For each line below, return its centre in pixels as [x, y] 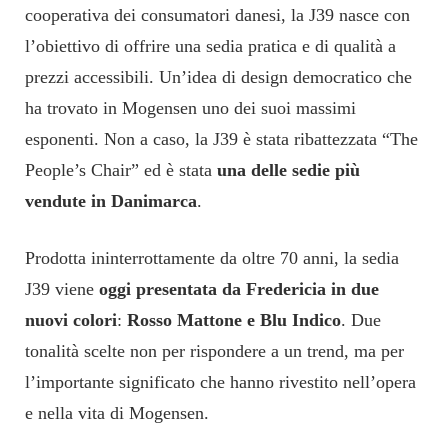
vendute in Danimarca [111, 200]
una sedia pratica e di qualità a [283, 45]
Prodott [51, 257]
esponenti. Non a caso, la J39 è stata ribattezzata [203, 138]
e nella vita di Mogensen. [119, 412]
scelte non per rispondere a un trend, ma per [241, 350]
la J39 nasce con [350, 14]
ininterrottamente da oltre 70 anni [212, 257]
